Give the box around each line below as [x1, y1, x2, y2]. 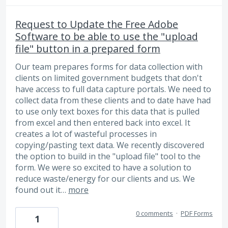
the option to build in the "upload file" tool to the [15, 151, 201, 162]
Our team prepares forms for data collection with [15, 61, 203, 73]
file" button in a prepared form [15, 42, 160, 56]
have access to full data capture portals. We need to [15, 83, 211, 95]
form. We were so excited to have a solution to [15, 162, 191, 174]
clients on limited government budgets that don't [15, 72, 202, 84]
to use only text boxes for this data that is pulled [15, 106, 199, 118]
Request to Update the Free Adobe [15, 17, 178, 32]
